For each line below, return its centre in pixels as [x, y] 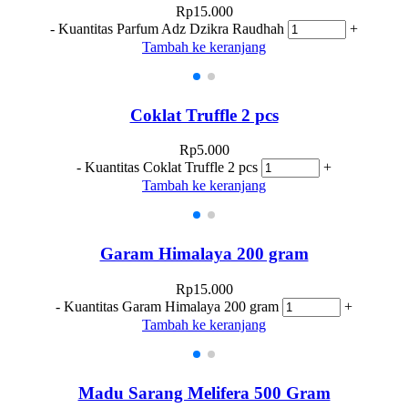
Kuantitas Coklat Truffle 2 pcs [171, 168]
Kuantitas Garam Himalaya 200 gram [171, 306]
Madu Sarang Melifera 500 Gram [204, 393]
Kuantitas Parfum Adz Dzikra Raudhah [171, 28]
